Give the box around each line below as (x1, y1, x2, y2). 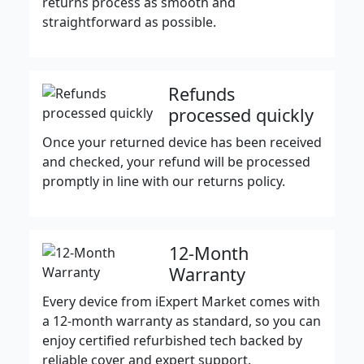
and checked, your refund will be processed (42, 152, 310, 171)
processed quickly (168, 102, 314, 127)
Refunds (168, 81, 236, 106)
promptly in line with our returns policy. (42, 171, 285, 190)
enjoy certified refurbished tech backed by (42, 331, 302, 349)
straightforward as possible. (42, 12, 216, 31)
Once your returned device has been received (42, 132, 322, 151)
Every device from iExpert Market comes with (42, 292, 320, 310)
